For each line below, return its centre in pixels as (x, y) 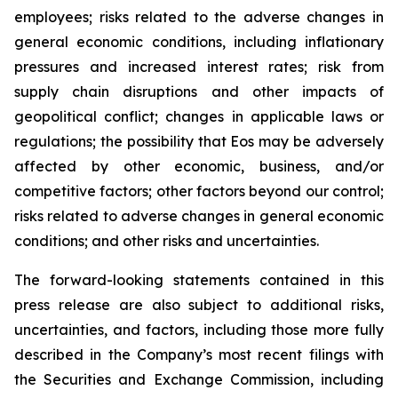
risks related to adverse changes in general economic (199, 216)
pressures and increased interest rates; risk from (199, 67)
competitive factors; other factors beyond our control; (199, 191)
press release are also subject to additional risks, (199, 305)
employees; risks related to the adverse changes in (199, 17)
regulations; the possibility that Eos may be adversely (199, 141)
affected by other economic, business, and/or (199, 166)
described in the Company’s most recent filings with (199, 354)
